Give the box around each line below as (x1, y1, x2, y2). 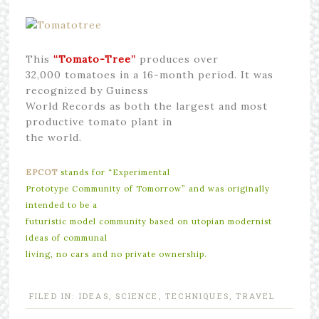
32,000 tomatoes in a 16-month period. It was (25, 68, 273, 81)
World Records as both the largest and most (25, 99, 268, 113)
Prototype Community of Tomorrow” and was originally (25, 183, 270, 194)
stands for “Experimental (57, 167, 170, 177)
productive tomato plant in (25, 115, 172, 128)
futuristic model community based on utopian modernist (25, 216, 272, 226)
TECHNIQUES (165, 290, 230, 301)
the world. (25, 130, 82, 144)
